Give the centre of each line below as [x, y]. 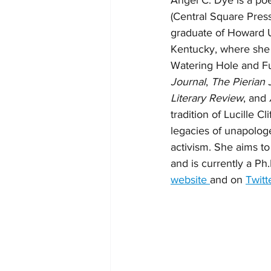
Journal [188, 82]
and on [228, 180]
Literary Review [207, 98]
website [190, 180]
